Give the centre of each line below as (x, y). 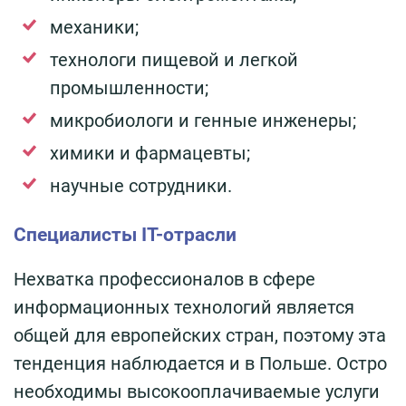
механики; (94, 27)
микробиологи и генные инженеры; (203, 120)
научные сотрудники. (141, 185)
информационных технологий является (184, 307)
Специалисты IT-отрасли (125, 234)
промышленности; (129, 87)
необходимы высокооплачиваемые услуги (197, 391)
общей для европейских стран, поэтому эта (200, 335)
